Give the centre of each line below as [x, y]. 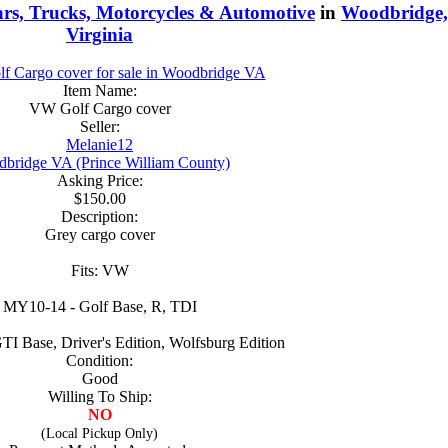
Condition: [99, 361]
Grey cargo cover [99, 235]
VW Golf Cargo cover [99, 109]
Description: [99, 217]
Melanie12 [99, 145]
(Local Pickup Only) [99, 433]
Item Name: [99, 91]
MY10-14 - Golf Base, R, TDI [99, 307]
